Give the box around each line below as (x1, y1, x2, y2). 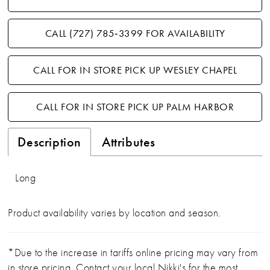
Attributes (102, 133, 155, 150)
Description (17, 133, 82, 150)
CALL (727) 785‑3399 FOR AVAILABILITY (45, 27, 225, 40)
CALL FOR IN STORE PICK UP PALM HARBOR (36, 101, 234, 114)
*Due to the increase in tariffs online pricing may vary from (8, 245, 259, 259)
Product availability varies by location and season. (8, 205, 221, 219)
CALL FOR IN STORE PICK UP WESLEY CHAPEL (33, 64, 237, 77)
